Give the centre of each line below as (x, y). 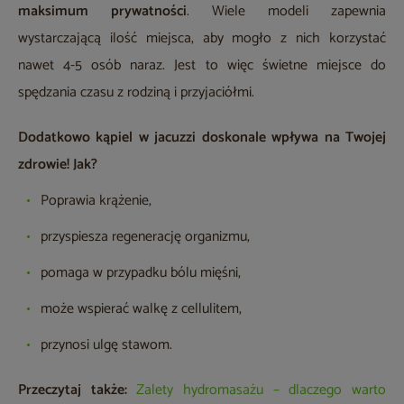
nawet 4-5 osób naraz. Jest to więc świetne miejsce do (202, 66)
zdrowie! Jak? (58, 165)
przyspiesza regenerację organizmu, (145, 237)
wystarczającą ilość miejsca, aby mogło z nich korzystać (202, 39)
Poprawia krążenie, (96, 201)
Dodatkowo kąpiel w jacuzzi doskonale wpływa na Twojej (202, 138)
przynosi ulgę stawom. (106, 345)
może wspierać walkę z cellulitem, (141, 309)
